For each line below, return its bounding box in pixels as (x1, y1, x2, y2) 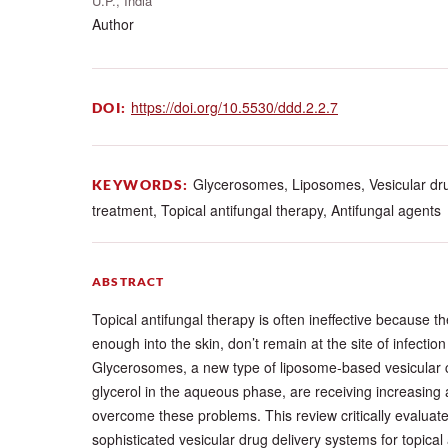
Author (92, 13, 134, 34)
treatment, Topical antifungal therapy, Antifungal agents (92, 199, 441, 220)
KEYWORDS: (92, 175, 193, 193)
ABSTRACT (92, 273, 165, 289)
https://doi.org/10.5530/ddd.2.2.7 (131, 96, 338, 117)
